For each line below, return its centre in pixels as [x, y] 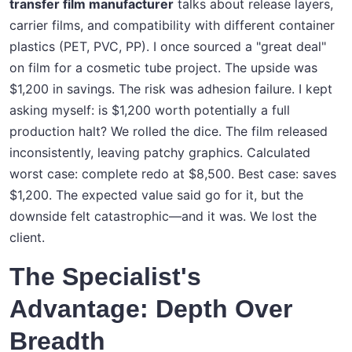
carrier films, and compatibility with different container [172, 26]
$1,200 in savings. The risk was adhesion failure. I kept [171, 89]
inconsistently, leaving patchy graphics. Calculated [160, 153]
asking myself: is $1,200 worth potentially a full [150, 110]
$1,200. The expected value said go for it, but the [156, 195]
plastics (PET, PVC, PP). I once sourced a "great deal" [168, 47]
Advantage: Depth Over [151, 309]
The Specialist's [105, 277]
